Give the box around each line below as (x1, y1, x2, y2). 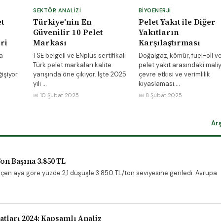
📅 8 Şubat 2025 (138, 92, 182, 99)
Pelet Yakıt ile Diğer (138, 16, 216, 27)
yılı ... (33, 79, 47, 88)
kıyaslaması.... (138, 79, 180, 88)
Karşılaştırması (138, 37, 200, 48)
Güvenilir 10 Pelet (33, 27, 103, 37)
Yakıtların (138, 27, 179, 37)
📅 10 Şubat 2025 (33, 92, 79, 99)
